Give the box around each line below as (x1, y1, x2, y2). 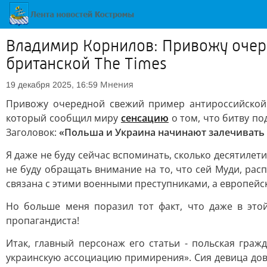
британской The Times (6, 54, 167, 73)
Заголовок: (6, 126, 59, 139)
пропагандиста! (6, 214, 79, 227)
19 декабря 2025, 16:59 (6, 80, 98, 89)
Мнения (100, 79, 133, 90)
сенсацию (120, 111, 169, 125)
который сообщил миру (6, 111, 121, 125)
